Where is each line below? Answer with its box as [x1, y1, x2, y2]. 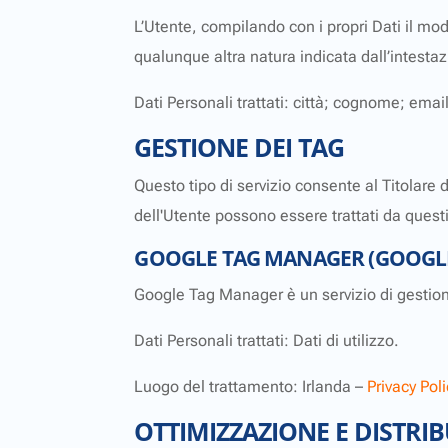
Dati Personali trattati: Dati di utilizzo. [134, 331, 400, 351]
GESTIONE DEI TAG [134, 130, 345, 165]
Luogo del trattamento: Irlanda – [134, 377, 368, 397]
